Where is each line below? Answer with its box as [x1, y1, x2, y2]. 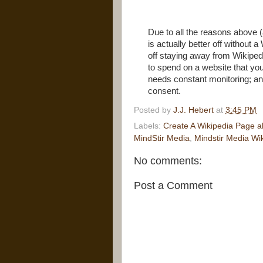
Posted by [134, 105, 173, 114]
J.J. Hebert [173, 105, 214, 114]
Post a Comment [134, 179, 213, 191]
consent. [148, 86, 183, 96]
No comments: [134, 155, 202, 167]
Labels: [134, 122, 163, 131]
